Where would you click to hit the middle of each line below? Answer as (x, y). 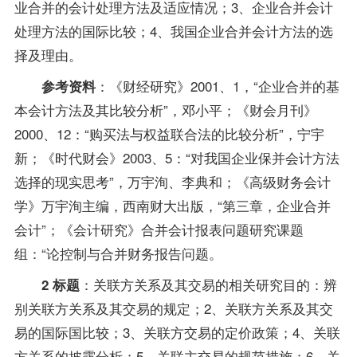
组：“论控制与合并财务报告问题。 (118, 253)
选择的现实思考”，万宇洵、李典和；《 (131, 181)
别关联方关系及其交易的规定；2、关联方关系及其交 (173, 308)
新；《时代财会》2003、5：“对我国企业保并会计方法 (177, 157)
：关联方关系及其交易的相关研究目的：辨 (208, 284)
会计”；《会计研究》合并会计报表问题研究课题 (159, 229)
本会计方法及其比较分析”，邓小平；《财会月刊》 (165, 109)
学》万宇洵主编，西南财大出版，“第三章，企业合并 (172, 205)
